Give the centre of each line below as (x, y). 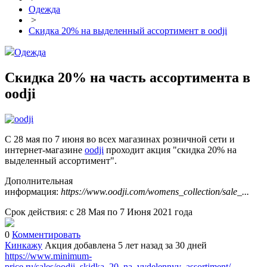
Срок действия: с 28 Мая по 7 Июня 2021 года (99, 212)
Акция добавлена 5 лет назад (104, 246)
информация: (33, 192)
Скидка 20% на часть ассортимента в (128, 78)
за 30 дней (186, 246)
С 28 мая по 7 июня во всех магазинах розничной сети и (120, 139)
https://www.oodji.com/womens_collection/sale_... (155, 192)
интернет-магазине (45, 150)
